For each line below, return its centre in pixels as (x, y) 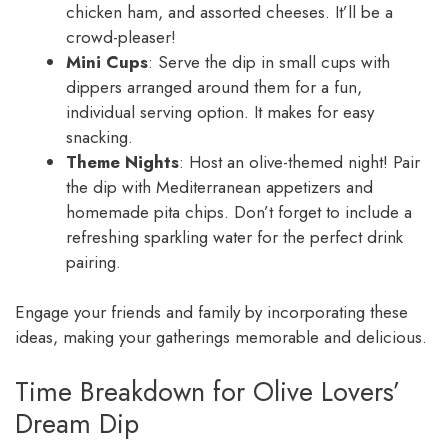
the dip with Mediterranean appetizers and (219, 186)
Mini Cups (107, 61)
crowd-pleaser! (121, 36)
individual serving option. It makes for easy (220, 111)
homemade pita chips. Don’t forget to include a (239, 211)
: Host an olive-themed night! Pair (299, 161)
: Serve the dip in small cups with (269, 61)
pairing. (93, 261)
